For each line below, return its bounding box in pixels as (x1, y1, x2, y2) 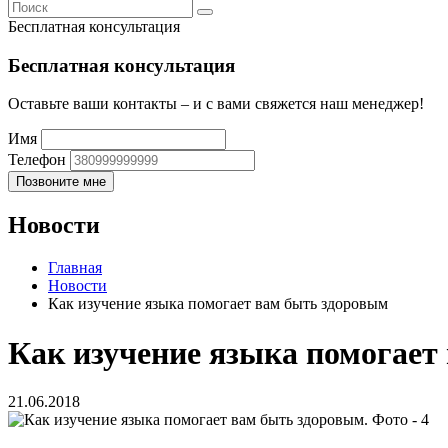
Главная (48, 259, 102, 277)
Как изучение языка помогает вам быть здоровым (48, 295, 388, 313)
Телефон (8, 151, 66, 169)
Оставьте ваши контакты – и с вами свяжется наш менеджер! (8, 95, 424, 113)
